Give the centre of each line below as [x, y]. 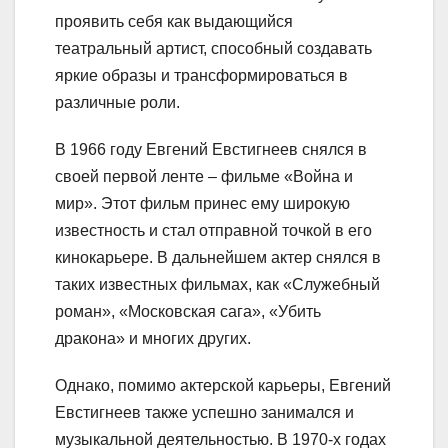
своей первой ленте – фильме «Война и [204, 177]
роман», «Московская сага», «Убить [188, 312]
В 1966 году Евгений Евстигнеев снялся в [211, 150]
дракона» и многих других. [153, 339]
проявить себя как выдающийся [174, 22]
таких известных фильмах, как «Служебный [217, 285]
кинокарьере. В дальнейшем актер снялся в [218, 258]
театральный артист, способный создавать [213, 49]
